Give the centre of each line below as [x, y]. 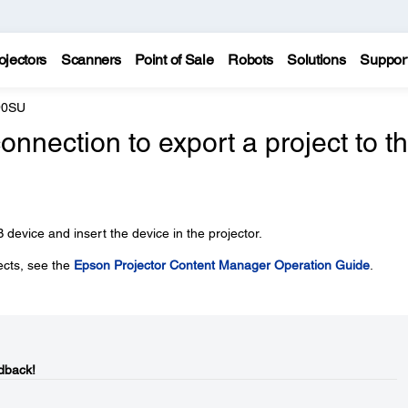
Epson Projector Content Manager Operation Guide [221, 265]
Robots [250, 60]
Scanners [91, 60]
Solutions [316, 60]
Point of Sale [174, 60]
